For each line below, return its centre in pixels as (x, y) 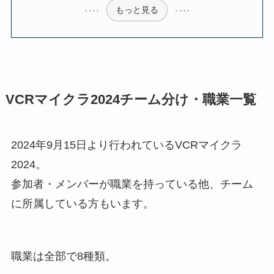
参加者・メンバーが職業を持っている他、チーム (132, 184)
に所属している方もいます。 (82, 204)
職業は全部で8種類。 (63, 256)
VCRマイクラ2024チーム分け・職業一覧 (131, 100)
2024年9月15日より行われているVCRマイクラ (126, 145)
